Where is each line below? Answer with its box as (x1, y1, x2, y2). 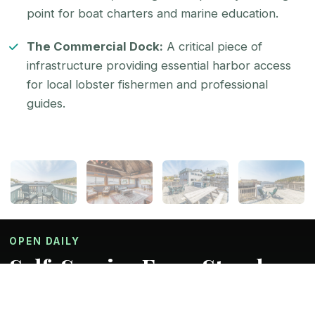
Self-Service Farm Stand (9, 252, 264, 283)
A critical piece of (163, 39, 263, 53)
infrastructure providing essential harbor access (27, 58, 292, 72)
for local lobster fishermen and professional (27, 77, 269, 91)
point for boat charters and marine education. (27, 6, 279, 20)
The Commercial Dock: (27, 39, 164, 53)
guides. (27, 96, 66, 110)
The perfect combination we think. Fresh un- (9, 295, 263, 311)
